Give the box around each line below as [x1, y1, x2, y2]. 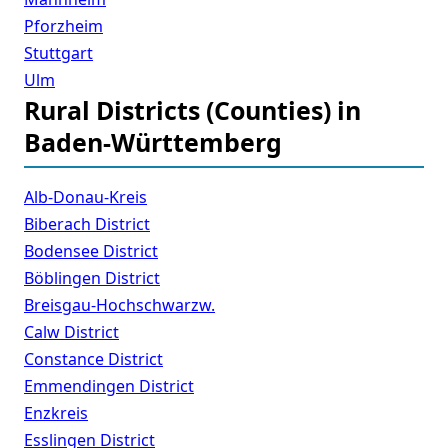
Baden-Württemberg [24, 125, 282, 160]
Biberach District [24, 213, 150, 236]
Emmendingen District [24, 375, 194, 398]
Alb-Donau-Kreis [24, 186, 147, 209]
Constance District [24, 348, 163, 371]
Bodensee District [24, 240, 158, 263]
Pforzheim [24, 15, 103, 38]
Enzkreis [24, 402, 88, 425]
